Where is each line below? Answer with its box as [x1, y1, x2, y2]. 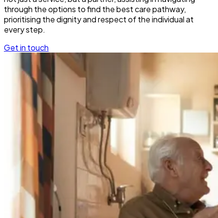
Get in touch [4, 42, 49, 53]
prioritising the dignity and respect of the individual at [4, 14, 194, 25]
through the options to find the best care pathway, [4, 4, 186, 15]
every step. [4, 24, 45, 35]
